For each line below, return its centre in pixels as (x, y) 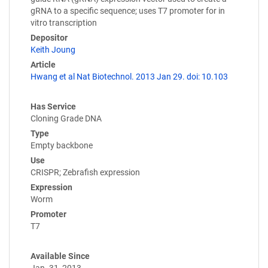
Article (43, 65)
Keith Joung (53, 50)
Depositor (49, 38)
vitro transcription (64, 23)
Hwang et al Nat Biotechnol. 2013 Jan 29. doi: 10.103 (129, 77)
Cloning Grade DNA (66, 119)
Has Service (53, 107)
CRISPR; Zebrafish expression (85, 173)
